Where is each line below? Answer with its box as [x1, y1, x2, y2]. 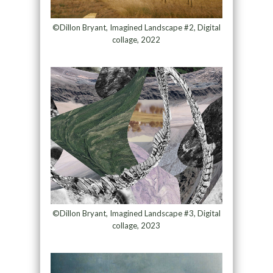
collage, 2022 [112, 34, 161, 44]
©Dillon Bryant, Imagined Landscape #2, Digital [52, 22, 221, 32]
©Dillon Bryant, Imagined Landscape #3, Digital [52, 208, 221, 219]
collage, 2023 [112, 221, 161, 231]
